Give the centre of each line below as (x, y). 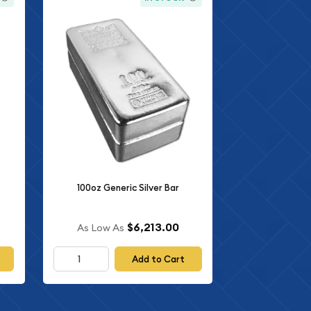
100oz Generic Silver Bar (128, 187)
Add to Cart (159, 259)
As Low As (100, 228)
